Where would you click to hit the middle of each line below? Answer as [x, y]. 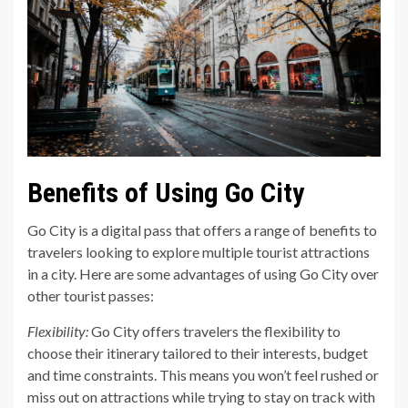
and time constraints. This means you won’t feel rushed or [203, 375]
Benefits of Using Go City [166, 193]
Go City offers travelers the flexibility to [214, 331]
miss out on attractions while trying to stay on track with [201, 397]
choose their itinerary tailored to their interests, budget [198, 353]
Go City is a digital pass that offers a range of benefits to [202, 230]
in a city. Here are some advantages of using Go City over [203, 274]
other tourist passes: [91, 296]
